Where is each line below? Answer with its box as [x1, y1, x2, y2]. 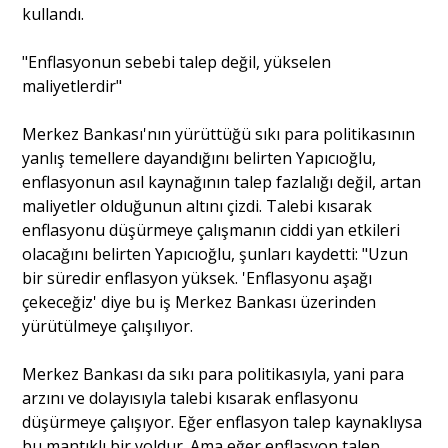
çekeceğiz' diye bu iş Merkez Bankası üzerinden [22, 290, 377, 313]
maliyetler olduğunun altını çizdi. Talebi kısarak [22, 194, 373, 217]
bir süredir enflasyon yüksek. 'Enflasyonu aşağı [22, 266, 373, 289]
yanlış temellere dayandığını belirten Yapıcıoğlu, [22, 146, 377, 169]
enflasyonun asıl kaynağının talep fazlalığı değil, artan [22, 170, 422, 193]
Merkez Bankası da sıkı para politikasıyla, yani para [22, 362, 405, 385]
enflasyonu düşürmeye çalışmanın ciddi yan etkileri [22, 218, 401, 241]
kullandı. [22, 2, 85, 25]
